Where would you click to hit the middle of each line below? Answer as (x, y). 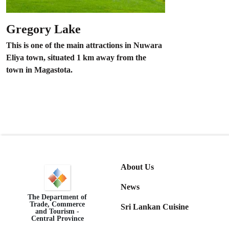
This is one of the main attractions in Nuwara (84, 45)
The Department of (57, 197)
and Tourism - (57, 211)
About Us (137, 167)
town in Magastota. (39, 70)
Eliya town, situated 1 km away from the (76, 57)
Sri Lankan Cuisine (155, 207)
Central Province (57, 218)
